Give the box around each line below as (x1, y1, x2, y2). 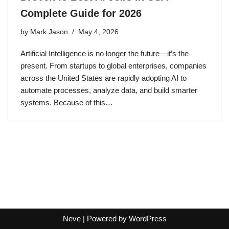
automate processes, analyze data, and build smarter (20, 86, 197, 95)
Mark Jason (30, 28, 68, 36)
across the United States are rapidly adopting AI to (20, 74, 187, 83)
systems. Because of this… (20, 98, 115, 107)
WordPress (128, 214, 167, 223)
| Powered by (80, 214, 129, 223)
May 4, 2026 (78, 28, 119, 36)
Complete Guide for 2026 (20, 8, 142, 19)
